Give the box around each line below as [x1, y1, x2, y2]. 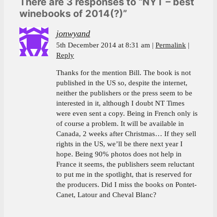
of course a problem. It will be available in [56, 119, 184, 127]
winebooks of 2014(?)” [19, 8, 127, 19]
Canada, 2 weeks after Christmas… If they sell [56, 129, 196, 138]
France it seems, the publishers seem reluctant [56, 160, 194, 168]
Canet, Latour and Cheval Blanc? [56, 190, 156, 199]
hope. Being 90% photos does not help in [56, 150, 182, 158]
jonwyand [56, 29, 90, 38]
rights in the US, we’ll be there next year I [56, 139, 183, 148]
